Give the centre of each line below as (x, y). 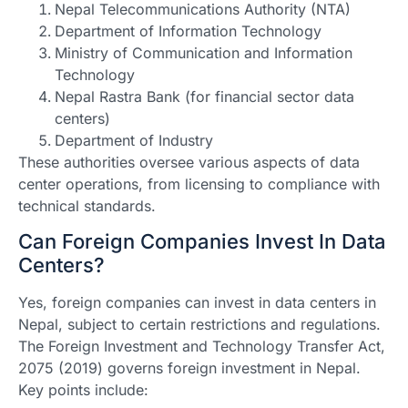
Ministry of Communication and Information (204, 53)
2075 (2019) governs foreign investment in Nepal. (189, 368)
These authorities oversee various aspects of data (189, 163)
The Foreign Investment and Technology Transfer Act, (202, 347)
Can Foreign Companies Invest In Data (202, 242)
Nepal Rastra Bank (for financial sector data (204, 97)
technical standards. (87, 206)
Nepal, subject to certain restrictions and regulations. (199, 325)
